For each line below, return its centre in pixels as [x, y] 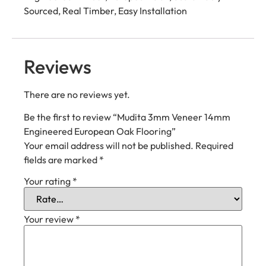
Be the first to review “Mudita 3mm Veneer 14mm [127, 117]
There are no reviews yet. [77, 94]
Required [214, 146]
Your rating [48, 181]
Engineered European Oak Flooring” [100, 132]
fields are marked [61, 160]
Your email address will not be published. [109, 146]
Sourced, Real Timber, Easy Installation [105, 11]
